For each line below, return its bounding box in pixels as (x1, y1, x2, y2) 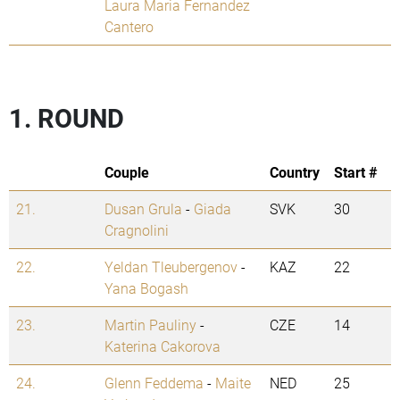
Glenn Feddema (104, 373, 204, 393)
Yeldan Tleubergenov (104, 257, 237, 277)
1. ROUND (9, 101, 124, 136)
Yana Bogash (104, 279, 188, 298)
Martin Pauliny (104, 315, 196, 335)
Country (270, 162, 320, 182)
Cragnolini (104, 221, 169, 240)
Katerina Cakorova (104, 337, 221, 356)
